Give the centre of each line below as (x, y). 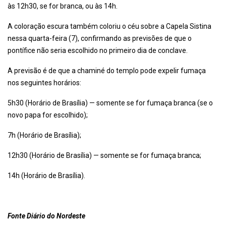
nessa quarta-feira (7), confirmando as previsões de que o (100, 39)
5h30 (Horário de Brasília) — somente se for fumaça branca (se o (110, 103)
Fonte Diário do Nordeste (46, 216)
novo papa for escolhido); (48, 115)
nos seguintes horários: (44, 83)
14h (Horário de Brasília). (46, 176)
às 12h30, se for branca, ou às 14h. (64, 6)
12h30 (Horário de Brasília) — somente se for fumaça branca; (104, 156)
